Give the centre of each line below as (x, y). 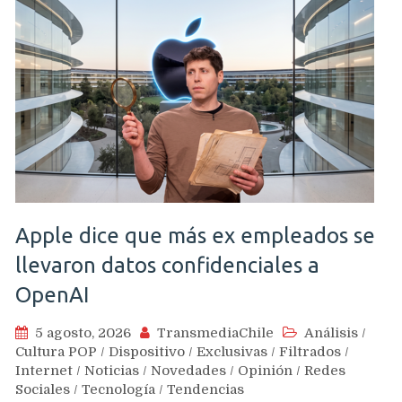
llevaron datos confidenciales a (167, 265)
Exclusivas (232, 352)
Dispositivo (147, 352)
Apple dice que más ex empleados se (195, 236)
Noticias (112, 371)
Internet (44, 371)
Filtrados (310, 352)
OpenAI (52, 295)
